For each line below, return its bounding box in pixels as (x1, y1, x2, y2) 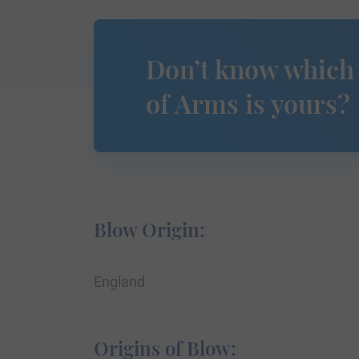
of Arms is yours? (146, 86, 350, 121)
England (94, 273, 145, 291)
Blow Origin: (94, 216, 205, 243)
